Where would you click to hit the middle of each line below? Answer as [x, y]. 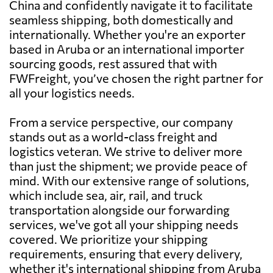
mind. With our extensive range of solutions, [129, 180]
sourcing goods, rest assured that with [113, 63]
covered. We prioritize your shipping [108, 239]
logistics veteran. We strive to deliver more [126, 151]
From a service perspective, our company [121, 122]
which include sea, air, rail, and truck [106, 195]
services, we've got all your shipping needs [124, 224]
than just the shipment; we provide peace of [128, 165]
